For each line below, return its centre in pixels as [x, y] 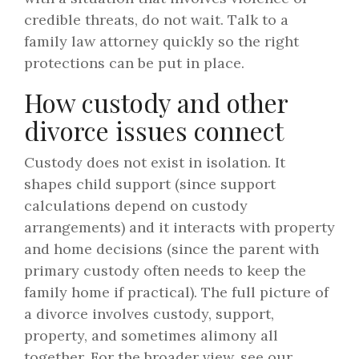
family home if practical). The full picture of [176, 292]
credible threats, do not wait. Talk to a [156, 20]
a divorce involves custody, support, [149, 314]
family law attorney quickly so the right [161, 42]
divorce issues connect [154, 131]
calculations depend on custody [136, 206]
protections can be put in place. [134, 63]
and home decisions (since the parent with [171, 249]
